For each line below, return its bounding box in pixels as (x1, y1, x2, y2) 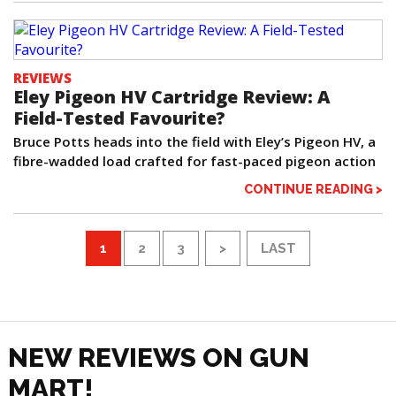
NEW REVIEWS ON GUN (7, 342, 309, 374)
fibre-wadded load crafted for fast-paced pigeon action (13, 152, 376, 171)
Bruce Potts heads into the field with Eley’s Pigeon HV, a (13, 133, 376, 151)
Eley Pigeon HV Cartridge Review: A (13, 85, 331, 110)
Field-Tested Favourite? (13, 106, 225, 131)
